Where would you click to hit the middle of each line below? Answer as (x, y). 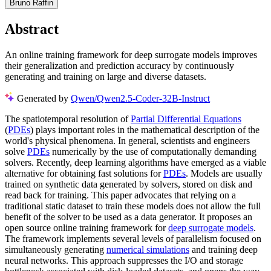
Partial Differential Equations (186, 119)
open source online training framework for (87, 227)
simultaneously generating (56, 249)
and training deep (224, 249)
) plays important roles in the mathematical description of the (145, 129)
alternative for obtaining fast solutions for (84, 173)
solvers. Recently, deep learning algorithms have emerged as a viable (135, 162)
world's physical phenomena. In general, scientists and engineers (127, 140)
